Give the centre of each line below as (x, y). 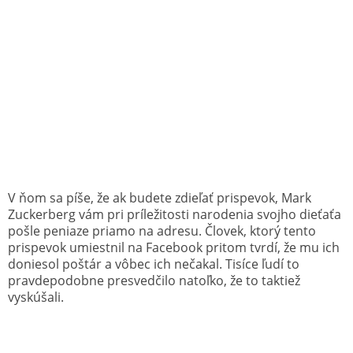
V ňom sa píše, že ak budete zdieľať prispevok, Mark (160, 197)
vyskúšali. (36, 297)
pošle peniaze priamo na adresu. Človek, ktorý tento (162, 230)
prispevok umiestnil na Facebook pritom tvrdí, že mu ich (174, 247)
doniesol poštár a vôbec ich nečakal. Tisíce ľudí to (154, 264)
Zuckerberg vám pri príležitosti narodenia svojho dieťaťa (175, 214)
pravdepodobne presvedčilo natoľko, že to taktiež (154, 280)
